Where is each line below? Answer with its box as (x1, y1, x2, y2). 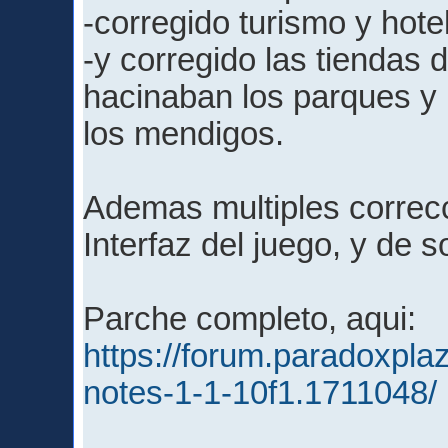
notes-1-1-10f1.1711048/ (83, 375, 438, 412)
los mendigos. (83, 116, 285, 153)
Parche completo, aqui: (83, 301, 417, 338)
